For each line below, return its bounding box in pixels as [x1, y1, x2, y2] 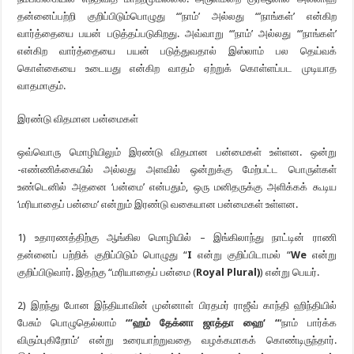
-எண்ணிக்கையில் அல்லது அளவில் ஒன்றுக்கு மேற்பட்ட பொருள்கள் [17, 164, 337, 175]
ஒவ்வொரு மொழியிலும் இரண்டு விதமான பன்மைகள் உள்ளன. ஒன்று [17, 146, 337, 158]
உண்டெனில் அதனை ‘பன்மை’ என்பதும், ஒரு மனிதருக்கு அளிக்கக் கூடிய [17, 181, 337, 193]
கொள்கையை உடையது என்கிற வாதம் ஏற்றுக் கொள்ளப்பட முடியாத [17, 62, 337, 74]
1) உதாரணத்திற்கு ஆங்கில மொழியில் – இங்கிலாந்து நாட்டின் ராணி [17, 232, 337, 243]
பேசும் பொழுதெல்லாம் [17, 317, 126, 329]
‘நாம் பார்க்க [279, 317, 337, 329]
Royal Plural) [196, 266, 261, 278]
